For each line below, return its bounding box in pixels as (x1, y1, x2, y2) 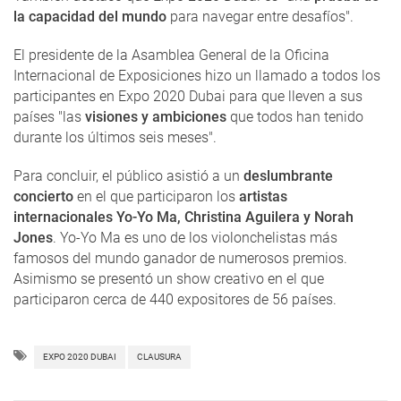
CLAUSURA (137, 352, 182, 363)
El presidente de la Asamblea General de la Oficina (13, 47, 329, 64)
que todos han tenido (230, 108, 363, 126)
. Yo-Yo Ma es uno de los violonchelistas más (53, 229, 337, 247)
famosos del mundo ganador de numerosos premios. (13, 250, 351, 268)
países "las (13, 108, 85, 126)
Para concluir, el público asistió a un (13, 167, 243, 185)
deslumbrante (243, 167, 333, 185)
